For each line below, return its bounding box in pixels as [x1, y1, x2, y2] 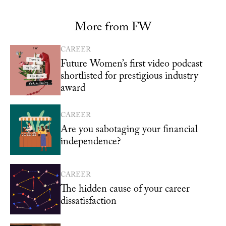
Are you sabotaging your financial [61, 124, 198, 135]
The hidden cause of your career [61, 184, 190, 194]
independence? [61, 136, 121, 147]
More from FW [75, 21, 151, 33]
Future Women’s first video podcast [61, 59, 202, 69]
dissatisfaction [61, 196, 117, 206]
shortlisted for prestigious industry [61, 71, 198, 81]
